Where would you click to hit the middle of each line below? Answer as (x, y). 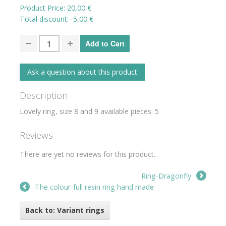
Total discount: (45, 19)
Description (44, 95)
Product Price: (43, 8)
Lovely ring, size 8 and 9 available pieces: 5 (90, 111)
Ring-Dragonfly (166, 176)
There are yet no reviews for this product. (88, 154)
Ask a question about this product (82, 72)
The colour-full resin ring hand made (94, 187)
